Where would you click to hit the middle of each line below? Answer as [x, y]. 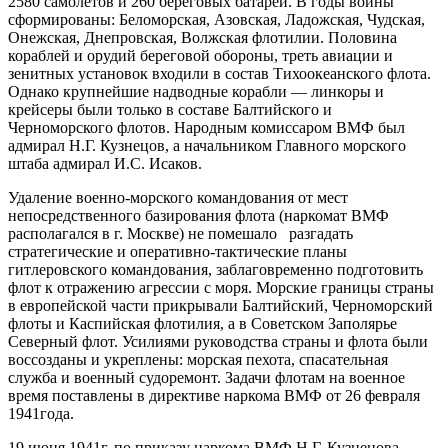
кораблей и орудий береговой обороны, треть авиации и [200, 55]
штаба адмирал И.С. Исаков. [105, 163]
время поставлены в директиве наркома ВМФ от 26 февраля [214, 395]
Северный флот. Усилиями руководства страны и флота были [218, 341]
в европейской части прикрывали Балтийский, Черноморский [220, 305]
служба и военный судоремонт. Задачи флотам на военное [206, 377]
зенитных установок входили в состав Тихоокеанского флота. [219, 73]
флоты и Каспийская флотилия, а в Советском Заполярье [202, 323]
